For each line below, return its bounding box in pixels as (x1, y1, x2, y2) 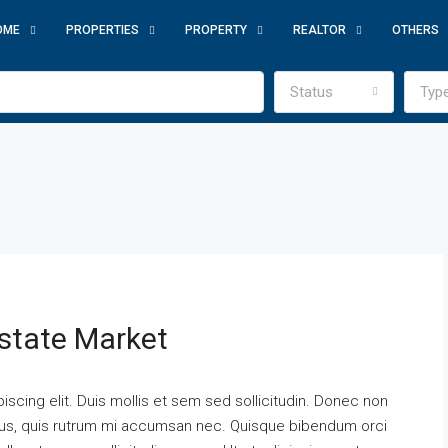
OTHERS (392, 23, 439, 38)
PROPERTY (185, 23, 247, 38)
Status (290, 83, 333, 101)
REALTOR (293, 23, 346, 38)
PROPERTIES (66, 23, 139, 38)
